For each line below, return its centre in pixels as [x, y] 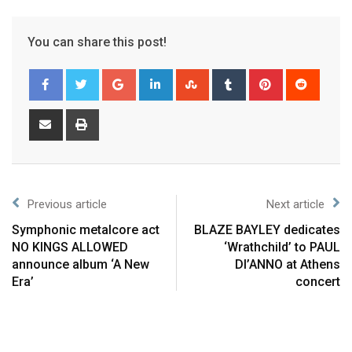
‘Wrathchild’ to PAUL [282, 247]
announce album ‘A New [81, 265]
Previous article [67, 205]
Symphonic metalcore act [86, 230]
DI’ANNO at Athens [288, 265]
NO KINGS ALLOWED [70, 247]
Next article [295, 205]
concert [318, 282]
